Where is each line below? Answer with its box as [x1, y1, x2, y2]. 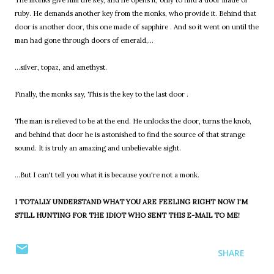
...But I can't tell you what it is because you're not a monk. [15, 171, 199, 180]
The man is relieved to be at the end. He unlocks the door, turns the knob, [15, 117, 251, 126]
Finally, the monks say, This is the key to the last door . [15, 90, 188, 99]
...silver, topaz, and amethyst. [15, 63, 107, 72]
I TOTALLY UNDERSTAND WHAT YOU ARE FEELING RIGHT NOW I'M [15, 198, 248, 207]
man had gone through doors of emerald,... [15, 36, 154, 45]
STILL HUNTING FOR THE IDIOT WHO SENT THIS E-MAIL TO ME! [15, 211, 240, 220]
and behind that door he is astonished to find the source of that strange [15, 130, 245, 139]
